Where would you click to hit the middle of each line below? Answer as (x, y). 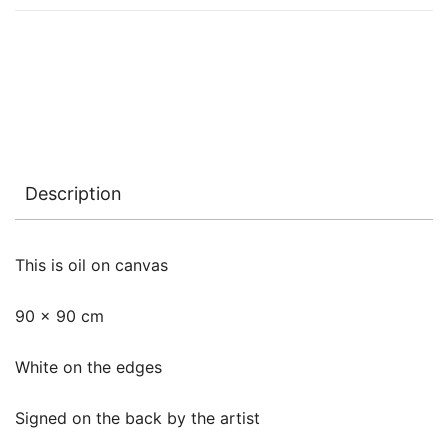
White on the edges (88, 367)
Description (73, 193)
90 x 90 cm (59, 316)
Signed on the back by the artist (137, 418)
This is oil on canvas (91, 265)
